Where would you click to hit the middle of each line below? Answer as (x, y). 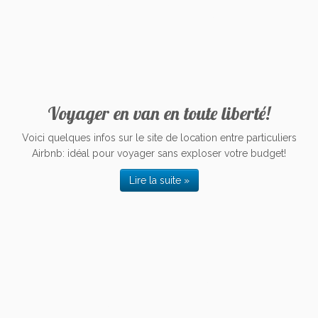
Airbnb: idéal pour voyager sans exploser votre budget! (159, 153)
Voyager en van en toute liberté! (159, 113)
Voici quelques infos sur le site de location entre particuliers (159, 138)
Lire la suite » (159, 180)
